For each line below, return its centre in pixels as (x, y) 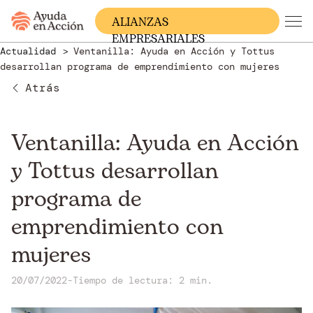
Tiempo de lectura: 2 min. (143, 280)
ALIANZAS (140, 22)
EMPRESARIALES (158, 39)
